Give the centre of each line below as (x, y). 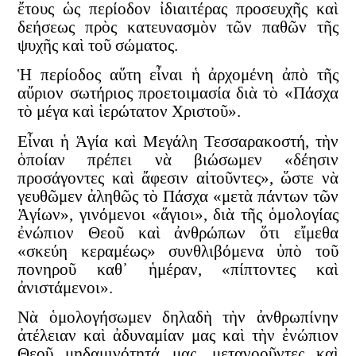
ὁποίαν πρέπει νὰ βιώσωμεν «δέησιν (178, 159)
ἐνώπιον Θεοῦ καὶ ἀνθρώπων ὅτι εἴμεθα (178, 232)
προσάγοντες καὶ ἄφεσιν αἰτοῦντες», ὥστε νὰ (178, 178)
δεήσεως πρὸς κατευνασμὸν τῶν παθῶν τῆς (178, 27)
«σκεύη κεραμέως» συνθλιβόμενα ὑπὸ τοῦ (178, 251)
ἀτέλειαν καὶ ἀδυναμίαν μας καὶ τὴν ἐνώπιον (178, 336)
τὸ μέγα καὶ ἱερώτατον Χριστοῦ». (130, 112)
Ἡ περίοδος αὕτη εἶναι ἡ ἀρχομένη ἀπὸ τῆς (178, 75)
